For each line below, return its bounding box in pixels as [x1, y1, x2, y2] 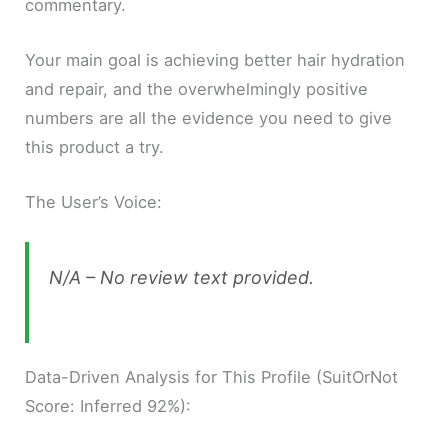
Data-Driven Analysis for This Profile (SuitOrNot [25, 366, 399, 387]
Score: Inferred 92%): [25, 395, 192, 416]
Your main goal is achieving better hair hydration [25, 50, 406, 71]
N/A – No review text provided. [49, 266, 315, 288]
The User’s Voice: [25, 192, 163, 213]
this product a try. [25, 137, 165, 158]
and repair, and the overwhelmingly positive [25, 79, 369, 100]
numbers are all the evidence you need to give [25, 108, 393, 129]
